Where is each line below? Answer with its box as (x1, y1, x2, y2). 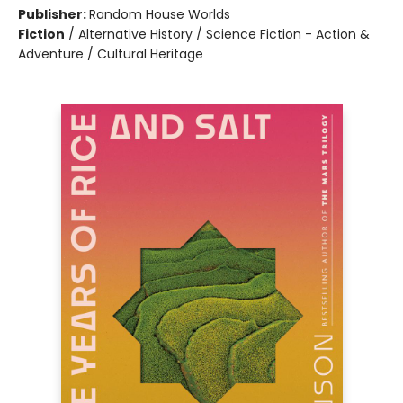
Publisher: (18, 5, 89, 23)
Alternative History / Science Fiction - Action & (78, 25, 370, 43)
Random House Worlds (89, 5, 230, 23)
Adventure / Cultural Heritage (18, 45, 203, 63)
